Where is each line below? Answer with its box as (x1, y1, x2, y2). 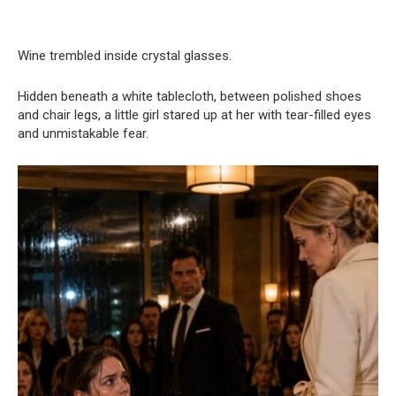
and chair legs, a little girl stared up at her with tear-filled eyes (18, 107, 371, 124)
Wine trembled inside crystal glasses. (18, 48, 232, 65)
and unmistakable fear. (18, 126, 148, 142)
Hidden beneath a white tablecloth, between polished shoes (18, 88, 362, 105)
